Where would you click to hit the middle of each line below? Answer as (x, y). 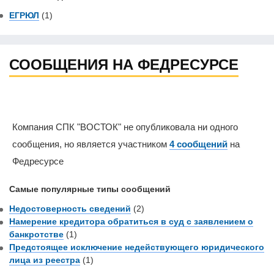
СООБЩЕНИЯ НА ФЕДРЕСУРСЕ (124, 65)
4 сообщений (198, 144)
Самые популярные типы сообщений (90, 189)
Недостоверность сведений (70, 209)
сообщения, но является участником (91, 144)
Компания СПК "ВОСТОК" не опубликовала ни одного (125, 127)
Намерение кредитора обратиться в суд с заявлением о (131, 222)
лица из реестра (45, 260)
